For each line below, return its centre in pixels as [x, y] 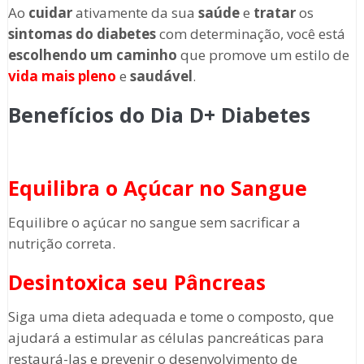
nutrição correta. [61, 244]
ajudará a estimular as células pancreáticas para [166, 338]
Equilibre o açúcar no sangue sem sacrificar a [154, 223]
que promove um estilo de [263, 55]
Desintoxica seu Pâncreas [136, 282]
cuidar [50, 13]
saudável [161, 76]
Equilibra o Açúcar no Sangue [157, 188]
